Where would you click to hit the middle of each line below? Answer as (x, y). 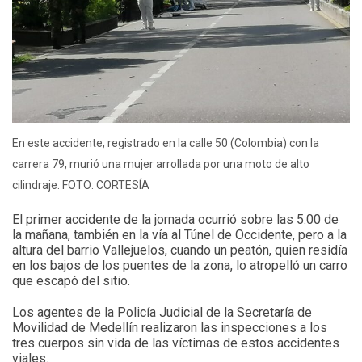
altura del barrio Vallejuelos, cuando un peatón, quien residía (180, 250)
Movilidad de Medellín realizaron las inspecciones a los (170, 327)
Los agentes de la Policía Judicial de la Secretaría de (162, 312)
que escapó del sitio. (71, 280)
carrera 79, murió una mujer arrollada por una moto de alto (161, 164)
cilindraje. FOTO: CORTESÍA (81, 185)
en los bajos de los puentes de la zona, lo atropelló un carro (180, 265)
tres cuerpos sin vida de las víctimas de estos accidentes (176, 343)
